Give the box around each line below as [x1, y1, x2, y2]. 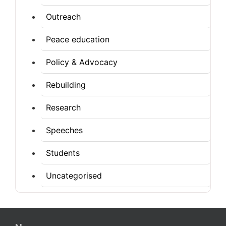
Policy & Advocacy [46, 57, 118, 67]
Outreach [46, 12, 81, 22]
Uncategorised [46, 171, 102, 181]
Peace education [46, 34, 109, 44]
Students [46, 148, 80, 158]
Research [46, 102, 81, 112]
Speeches [46, 125, 83, 135]
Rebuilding [46, 80, 86, 90]
